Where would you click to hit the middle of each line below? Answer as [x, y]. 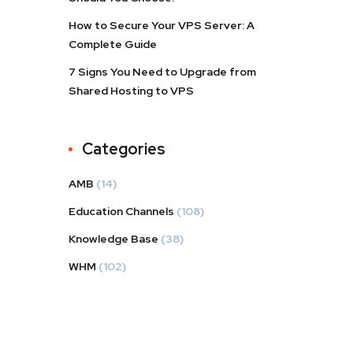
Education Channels [121, 211]
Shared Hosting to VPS [131, 91]
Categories [124, 149]
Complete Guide [113, 44]
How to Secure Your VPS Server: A [162, 25]
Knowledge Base [113, 239]
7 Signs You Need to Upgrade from [162, 72]
